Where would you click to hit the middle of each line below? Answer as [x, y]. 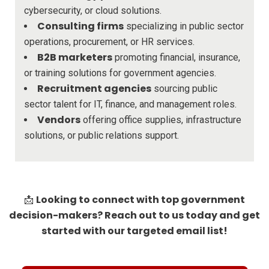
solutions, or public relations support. [101, 135]
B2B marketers [75, 57]
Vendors [59, 119]
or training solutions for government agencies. [120, 73]
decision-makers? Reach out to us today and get [134, 215]
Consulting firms [80, 26]
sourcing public [184, 88]
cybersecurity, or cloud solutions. [93, 10]
